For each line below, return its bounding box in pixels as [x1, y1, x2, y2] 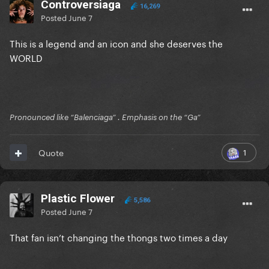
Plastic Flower [41, 192, 115, 206]
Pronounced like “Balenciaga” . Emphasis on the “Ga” [10, 112, 201, 122]
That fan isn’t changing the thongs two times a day [10, 229, 228, 244]
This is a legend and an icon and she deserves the [10, 35, 223, 50]
